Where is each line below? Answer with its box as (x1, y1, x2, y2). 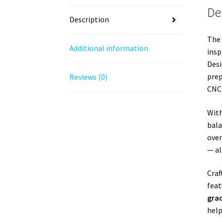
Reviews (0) (69, 72, 108, 82)
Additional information (69, 43, 149, 54)
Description (69, 14, 110, 25)
